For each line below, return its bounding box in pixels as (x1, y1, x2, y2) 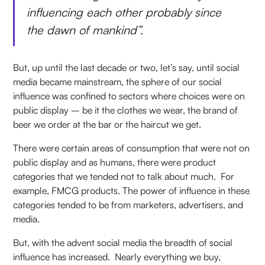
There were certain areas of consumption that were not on (13, 142, 250, 154)
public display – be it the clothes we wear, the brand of (13, 104, 238, 117)
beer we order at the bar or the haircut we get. (13, 118, 202, 131)
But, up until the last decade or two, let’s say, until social (13, 62, 240, 74)
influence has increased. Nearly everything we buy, (13, 251, 221, 263)
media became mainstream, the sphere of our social (13, 76, 222, 88)
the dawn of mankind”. (27, 22, 151, 38)
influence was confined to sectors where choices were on (13, 90, 245, 102)
